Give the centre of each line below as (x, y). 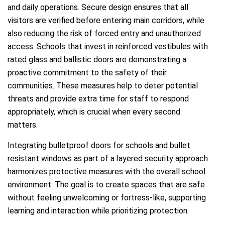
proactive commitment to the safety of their (87, 73)
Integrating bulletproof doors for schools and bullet (99, 146)
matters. (23, 125)
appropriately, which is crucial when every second (94, 112)
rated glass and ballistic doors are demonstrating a (97, 60)
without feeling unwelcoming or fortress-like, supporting (107, 198)
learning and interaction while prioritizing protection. (98, 211)
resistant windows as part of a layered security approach (108, 159)
